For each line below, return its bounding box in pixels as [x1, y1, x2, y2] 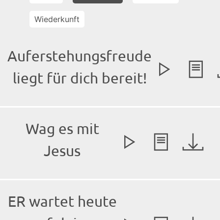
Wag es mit [25, 120, 99, 137]
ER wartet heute [7, 192, 117, 210]
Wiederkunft [34, 14, 80, 25]
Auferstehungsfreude [7, 47, 152, 65]
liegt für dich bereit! [12, 69, 147, 87]
